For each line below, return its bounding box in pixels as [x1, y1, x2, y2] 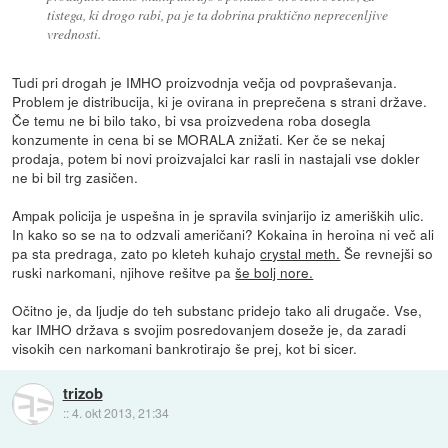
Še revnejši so [340, 242, 434, 263]
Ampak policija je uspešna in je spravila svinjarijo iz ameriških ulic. [12, 204, 425, 225]
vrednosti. [46, 23, 101, 43]
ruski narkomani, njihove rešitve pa [12, 261, 236, 282]
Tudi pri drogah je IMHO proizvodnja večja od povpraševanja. [12, 71, 398, 92]
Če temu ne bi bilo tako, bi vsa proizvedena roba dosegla [12, 109, 372, 130]
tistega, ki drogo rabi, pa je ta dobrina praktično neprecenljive [46, 4, 388, 24]
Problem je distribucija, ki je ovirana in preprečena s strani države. [12, 90, 428, 111]
